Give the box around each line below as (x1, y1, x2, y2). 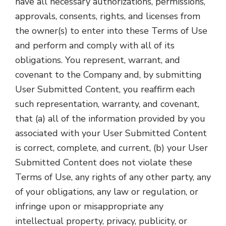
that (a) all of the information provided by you (15, 112, 205, 125)
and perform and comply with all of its (15, 39, 175, 51)
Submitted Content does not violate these (15, 156, 192, 168)
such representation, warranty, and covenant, (15, 98, 199, 110)
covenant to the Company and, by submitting (15, 69, 202, 81)
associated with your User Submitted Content (15, 127, 207, 139)
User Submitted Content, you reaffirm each (15, 83, 195, 95)
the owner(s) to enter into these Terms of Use (15, 25, 207, 37)
